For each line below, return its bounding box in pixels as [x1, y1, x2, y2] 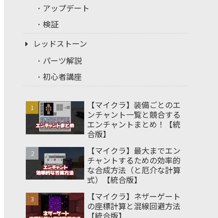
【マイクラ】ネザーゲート [87, 190, 181, 202]
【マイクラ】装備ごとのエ [87, 98, 181, 110]
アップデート [43, 2, 90, 14]
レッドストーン [33, 37, 87, 50]
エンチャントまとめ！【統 [87, 118, 181, 130]
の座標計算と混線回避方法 [87, 200, 181, 212]
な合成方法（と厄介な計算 [87, 163, 181, 176]
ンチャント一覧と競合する [87, 108, 181, 120]
